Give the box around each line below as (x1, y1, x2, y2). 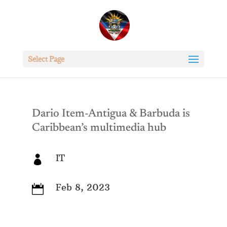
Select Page (27, 54, 64, 64)
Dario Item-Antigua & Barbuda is (31, 108, 190, 120)
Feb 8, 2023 (55, 181, 110, 193)
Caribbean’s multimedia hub (31, 123, 166, 134)
